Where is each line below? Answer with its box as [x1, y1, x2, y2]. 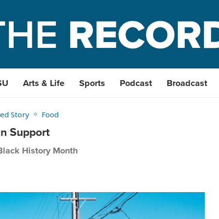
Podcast [120, 77, 152, 89]
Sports [79, 77, 105, 89]
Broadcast [167, 77, 207, 89]
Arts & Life [23, 77, 65, 89]
